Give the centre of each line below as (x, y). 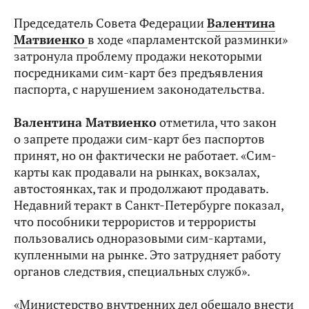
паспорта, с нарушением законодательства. (139, 89)
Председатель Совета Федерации (110, 23)
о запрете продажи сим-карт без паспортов (139, 139)
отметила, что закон (217, 122)
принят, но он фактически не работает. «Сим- (145, 156)
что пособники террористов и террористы (135, 222)
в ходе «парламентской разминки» (188, 40)
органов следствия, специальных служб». (132, 271)
